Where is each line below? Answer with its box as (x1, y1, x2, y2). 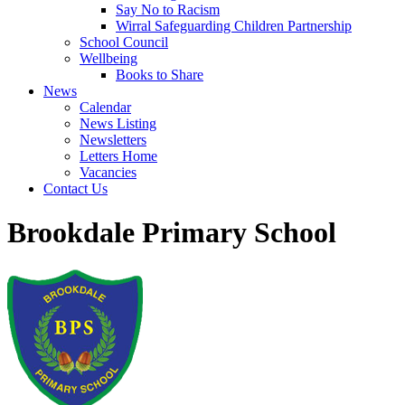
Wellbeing (80, 51, 137, 66)
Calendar (80, 99, 131, 115)
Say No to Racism (116, 2, 220, 17)
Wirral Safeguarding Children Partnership (116, 18, 352, 33)
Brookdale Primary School (7, 216, 336, 250)
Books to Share (116, 67, 203, 82)
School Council (80, 34, 168, 50)
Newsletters (80, 132, 146, 147)
